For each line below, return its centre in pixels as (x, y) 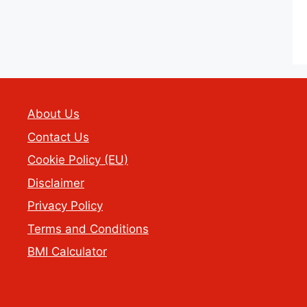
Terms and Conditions (88, 229)
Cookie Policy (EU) (78, 160)
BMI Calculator (67, 252)
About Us (53, 114)
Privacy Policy (65, 206)
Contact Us (58, 137)
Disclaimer (56, 183)
